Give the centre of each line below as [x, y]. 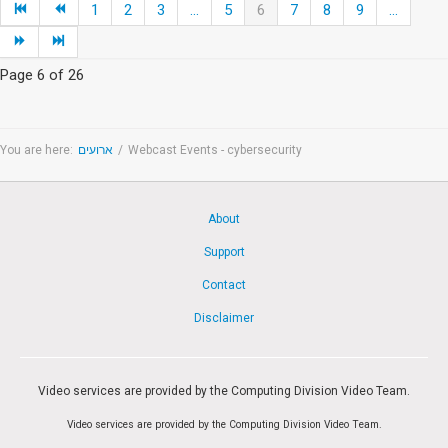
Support [224, 252]
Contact [224, 285]
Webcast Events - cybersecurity [215, 150]
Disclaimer [224, 318]
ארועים [95, 150]
